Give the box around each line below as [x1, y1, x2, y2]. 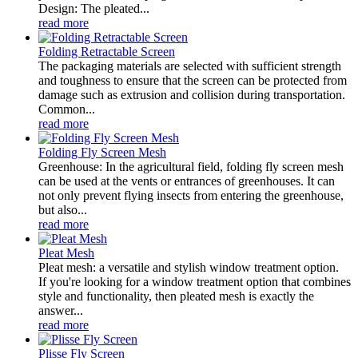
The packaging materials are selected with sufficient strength [38, 58, 341, 73]
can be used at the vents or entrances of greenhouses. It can [38, 173, 335, 188]
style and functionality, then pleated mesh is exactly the [38, 288, 314, 303]
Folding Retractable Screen [38, 44, 175, 58]
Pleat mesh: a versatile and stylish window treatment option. [38, 260, 339, 274]
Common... [38, 101, 95, 116]
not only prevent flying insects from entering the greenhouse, [38, 188, 344, 202]
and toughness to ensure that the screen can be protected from [38, 73, 347, 87]
